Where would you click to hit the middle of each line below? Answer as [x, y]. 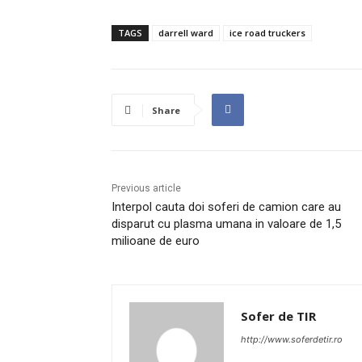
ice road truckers [267, 32]
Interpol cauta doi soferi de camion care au [226, 206]
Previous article [146, 188]
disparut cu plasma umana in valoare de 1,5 [226, 223]
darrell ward [186, 32]
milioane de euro [156, 240]
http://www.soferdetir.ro [292, 339]
